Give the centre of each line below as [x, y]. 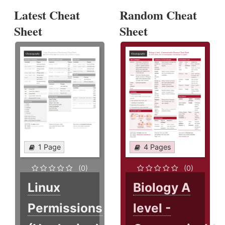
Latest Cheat [47, 15]
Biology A [162, 188]
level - [152, 208]
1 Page [49, 147]
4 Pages [158, 147]
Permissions [65, 208]
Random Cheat [158, 15]
